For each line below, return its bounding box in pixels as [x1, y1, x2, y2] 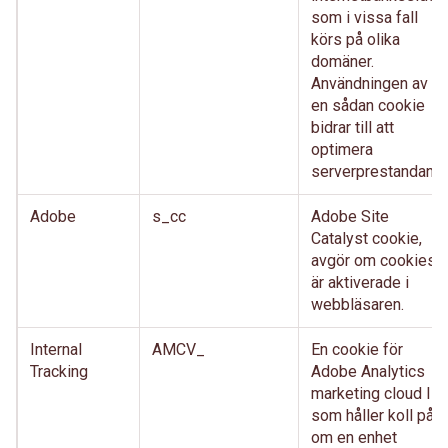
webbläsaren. [311, 295, 404, 314]
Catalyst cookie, [311, 229, 422, 248]
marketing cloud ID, [311, 384, 444, 403]
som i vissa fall [311, 8, 418, 27]
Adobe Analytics [311, 362, 425, 381]
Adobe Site [311, 207, 389, 226]
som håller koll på [311, 406, 434, 425]
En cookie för [311, 340, 403, 359]
